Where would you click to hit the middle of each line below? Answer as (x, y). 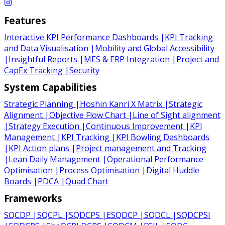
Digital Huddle (173, 170)
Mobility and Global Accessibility (155, 48)
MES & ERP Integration (127, 59)
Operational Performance (155, 159)
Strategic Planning (39, 104)
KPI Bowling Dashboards (163, 137)
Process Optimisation (99, 170)
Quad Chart (87, 181)
